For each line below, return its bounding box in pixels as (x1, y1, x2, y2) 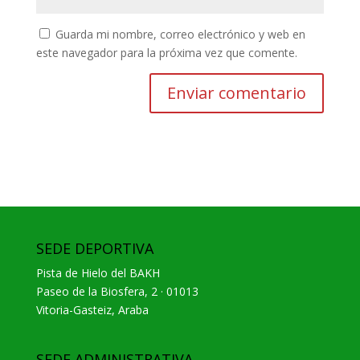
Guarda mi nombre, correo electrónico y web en (55, 27, 305, 43)
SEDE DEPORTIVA (35, 239, 153, 259)
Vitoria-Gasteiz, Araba (35, 302, 149, 318)
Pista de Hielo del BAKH (35, 265, 160, 281)
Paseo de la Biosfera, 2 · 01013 (35, 284, 198, 300)
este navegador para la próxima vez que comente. (35, 45, 297, 61)
